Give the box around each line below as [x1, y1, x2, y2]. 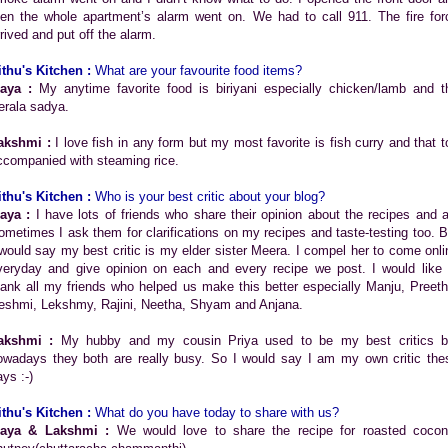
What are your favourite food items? [91, 63, 302, 78]
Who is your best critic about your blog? [95, 189, 325, 204]
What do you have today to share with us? [91, 405, 339, 420]
